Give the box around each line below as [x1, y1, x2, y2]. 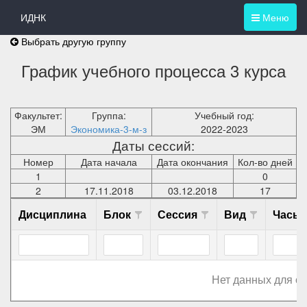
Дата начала [80, 155, 137, 169]
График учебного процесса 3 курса [21, 58, 286, 82]
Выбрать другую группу [19, 34, 126, 48]
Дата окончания [157, 155, 228, 169]
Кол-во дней [237, 155, 293, 169]
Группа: [91, 108, 126, 122]
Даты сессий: [112, 136, 195, 154]
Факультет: [14, 108, 62, 122]
